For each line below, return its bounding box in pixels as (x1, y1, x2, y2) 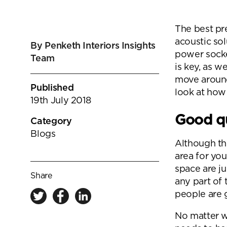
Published (30, 84, 74, 93)
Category (30, 117, 72, 127)
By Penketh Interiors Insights (30, 42, 156, 51)
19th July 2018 (30, 96, 91, 106)
